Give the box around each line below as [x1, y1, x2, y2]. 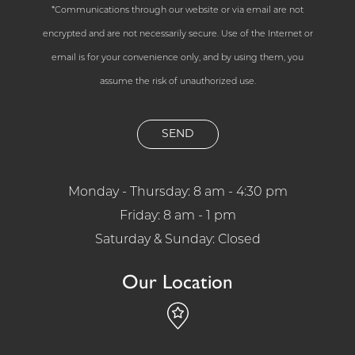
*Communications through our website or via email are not [52, 6, 303, 15]
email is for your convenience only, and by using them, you [52, 54, 303, 63]
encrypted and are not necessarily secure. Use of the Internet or [42, 30, 313, 39]
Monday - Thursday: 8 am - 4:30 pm [67, 186, 288, 199]
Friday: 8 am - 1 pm [119, 210, 236, 223]
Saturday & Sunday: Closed [94, 234, 261, 246]
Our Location [122, 269, 233, 293]
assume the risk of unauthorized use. [99, 78, 256, 86]
